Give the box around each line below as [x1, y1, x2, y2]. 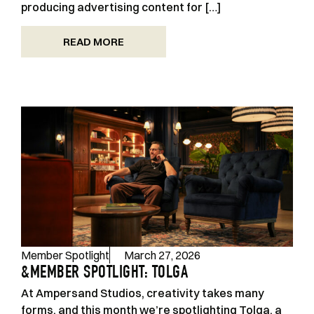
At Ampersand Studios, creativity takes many [21, 285, 264, 300]
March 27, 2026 [124, 247, 200, 262]
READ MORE [63, 34, 124, 48]
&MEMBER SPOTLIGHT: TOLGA [21, 264, 188, 282]
